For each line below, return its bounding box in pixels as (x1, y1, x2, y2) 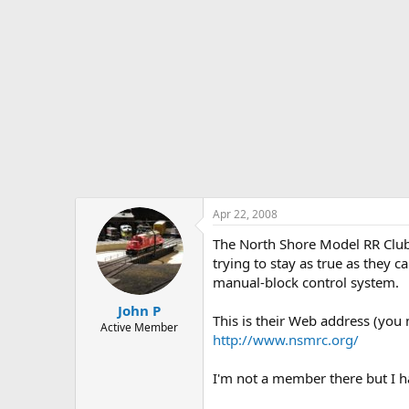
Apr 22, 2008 (213, 205, 278, 222)
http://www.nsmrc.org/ (213, 330, 359, 349)
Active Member (100, 320, 178, 335)
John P (118, 301, 161, 320)
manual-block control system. (213, 272, 399, 291)
